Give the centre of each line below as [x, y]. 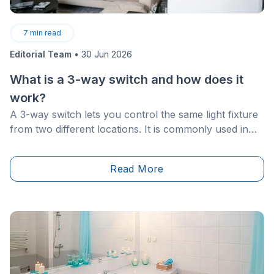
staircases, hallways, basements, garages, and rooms [134, 143]
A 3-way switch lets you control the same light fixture [134, 114]
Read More [137, 168]
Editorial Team [41, 54]
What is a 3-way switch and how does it [127, 79]
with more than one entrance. [79, 158]
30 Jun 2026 [107, 54]
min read [46, 32]
